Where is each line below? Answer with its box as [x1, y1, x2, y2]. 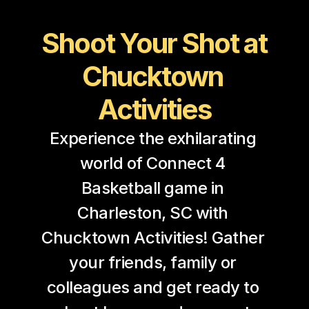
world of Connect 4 [79, 153, 226, 173]
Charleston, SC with [77, 203, 228, 223]
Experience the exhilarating [49, 128, 256, 148]
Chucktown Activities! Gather [41, 228, 264, 248]
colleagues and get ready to [46, 277, 259, 297]
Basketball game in [81, 178, 224, 198]
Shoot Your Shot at [41, 26, 267, 60]
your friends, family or [69, 252, 237, 272]
